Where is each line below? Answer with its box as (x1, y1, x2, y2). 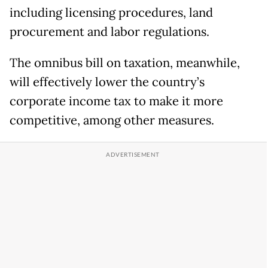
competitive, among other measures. (10, 112, 214, 128)
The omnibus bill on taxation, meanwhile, (10, 54, 240, 71)
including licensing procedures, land (10, 4, 213, 20)
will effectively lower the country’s (10, 74, 205, 90)
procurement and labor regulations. (10, 23, 209, 39)
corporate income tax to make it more (10, 93, 223, 109)
